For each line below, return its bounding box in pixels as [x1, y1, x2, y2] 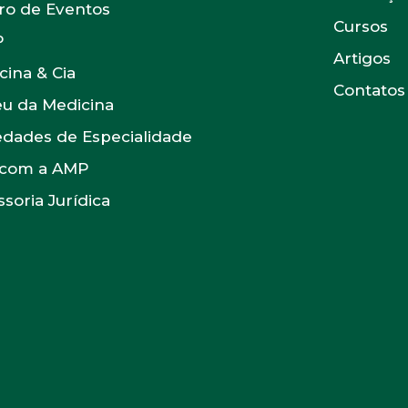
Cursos [333, 17, 389, 36]
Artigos [333, 49, 392, 67]
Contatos [333, 81, 406, 99]
